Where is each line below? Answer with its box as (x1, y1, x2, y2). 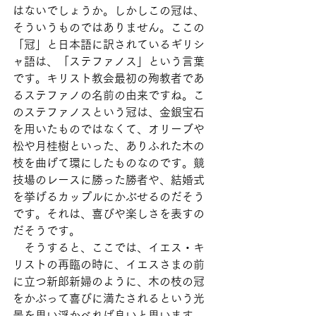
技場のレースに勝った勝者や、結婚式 (13, 174, 205, 186)
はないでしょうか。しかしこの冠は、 (13, 5, 205, 16)
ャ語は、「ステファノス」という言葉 (13, 56, 205, 67)
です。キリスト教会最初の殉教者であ (13, 73, 205, 84)
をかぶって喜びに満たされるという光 (13, 293, 205, 304)
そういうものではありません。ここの (13, 22, 205, 33)
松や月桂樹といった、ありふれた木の (13, 140, 205, 152)
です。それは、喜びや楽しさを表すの (13, 208, 205, 219)
